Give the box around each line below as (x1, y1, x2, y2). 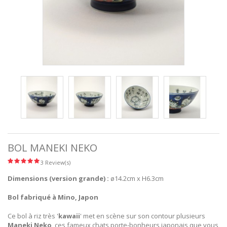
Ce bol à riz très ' (8, 211, 58, 221)
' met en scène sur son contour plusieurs (80, 211, 205, 221)
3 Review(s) (41, 158, 70, 166)
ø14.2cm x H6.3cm (109, 174, 164, 183)
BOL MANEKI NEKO (8, 140, 97, 155)
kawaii (58, 211, 80, 221)
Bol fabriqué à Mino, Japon (8, 193, 98, 202)
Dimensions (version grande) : (8, 174, 109, 183)
